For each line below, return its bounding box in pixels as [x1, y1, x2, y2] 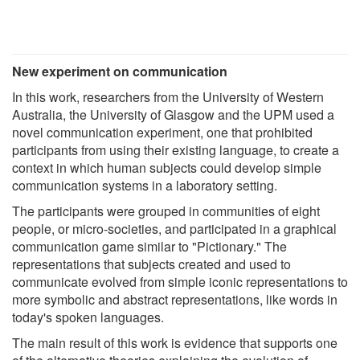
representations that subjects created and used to [12, 254, 291, 273]
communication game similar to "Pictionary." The [12, 236, 287, 256]
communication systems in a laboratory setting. [12, 175, 277, 194]
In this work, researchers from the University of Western [12, 87, 324, 106]
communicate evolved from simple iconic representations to [12, 272, 348, 291]
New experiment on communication [12, 61, 227, 80]
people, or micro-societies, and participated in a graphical [12, 219, 337, 238]
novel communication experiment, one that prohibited [12, 122, 313, 141]
